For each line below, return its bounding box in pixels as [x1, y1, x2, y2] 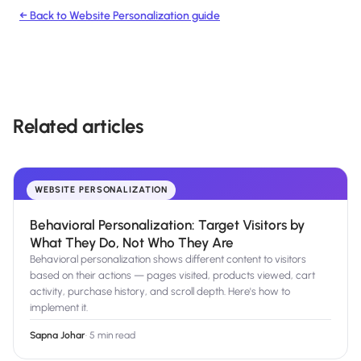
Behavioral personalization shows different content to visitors [30, 253, 306, 266]
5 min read [89, 330, 135, 342]
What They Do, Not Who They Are [30, 234, 234, 251]
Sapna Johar [30, 330, 85, 342]
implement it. [30, 301, 88, 314]
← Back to [19, 9, 69, 23]
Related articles [13, 114, 143, 139]
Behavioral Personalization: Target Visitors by [30, 217, 305, 234]
